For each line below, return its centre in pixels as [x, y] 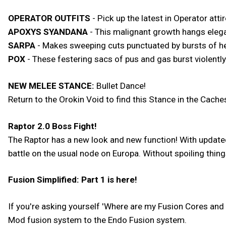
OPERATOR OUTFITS [49, 18]
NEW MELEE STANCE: [51, 86]
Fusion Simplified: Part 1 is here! [73, 180]
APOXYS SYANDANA [48, 32]
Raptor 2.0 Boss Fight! [52, 126]
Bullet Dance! [120, 86]
